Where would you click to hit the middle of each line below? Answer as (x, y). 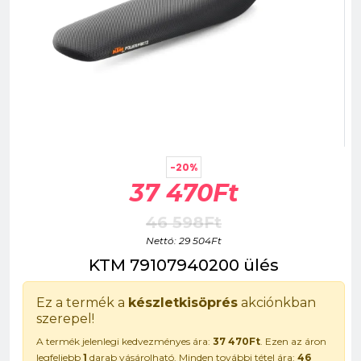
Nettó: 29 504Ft (184, 241)
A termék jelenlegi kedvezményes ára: (124, 341)
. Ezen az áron (293, 341)
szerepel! (65, 319)
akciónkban (277, 303)
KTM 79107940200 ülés (184, 265)
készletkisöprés (183, 303)
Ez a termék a (82, 303)
